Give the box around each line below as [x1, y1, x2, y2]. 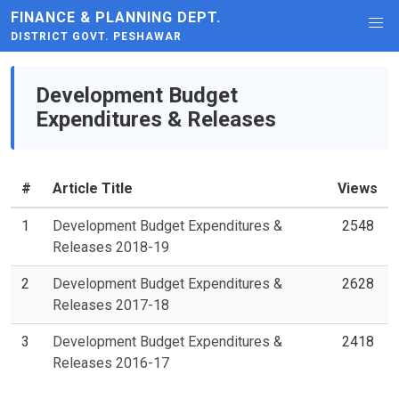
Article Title [53, 180, 133, 197]
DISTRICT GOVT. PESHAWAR [11, 30, 182, 43]
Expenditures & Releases [36, 107, 276, 132]
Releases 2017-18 [53, 297, 169, 313]
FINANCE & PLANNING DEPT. [11, 9, 221, 26]
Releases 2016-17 [53, 354, 169, 371]
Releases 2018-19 [53, 239, 169, 256]
